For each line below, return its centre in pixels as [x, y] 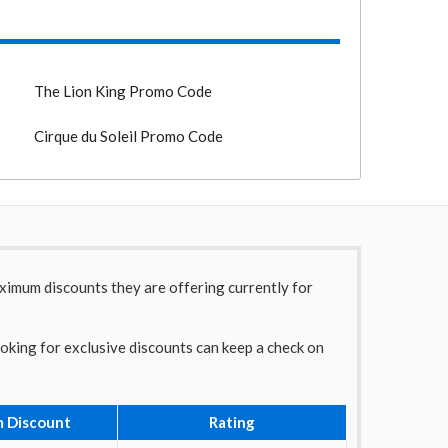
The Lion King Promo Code [123, 91]
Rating [232, 422]
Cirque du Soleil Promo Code [129, 136]
